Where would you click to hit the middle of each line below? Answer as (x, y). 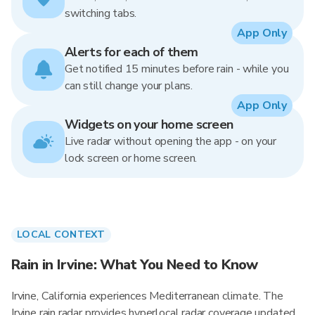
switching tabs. (101, 13)
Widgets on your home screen (149, 124)
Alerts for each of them (131, 52)
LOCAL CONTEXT (61, 234)
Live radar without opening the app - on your (171, 141)
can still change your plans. (129, 86)
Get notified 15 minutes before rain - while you (177, 69)
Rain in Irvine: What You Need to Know (135, 265)
